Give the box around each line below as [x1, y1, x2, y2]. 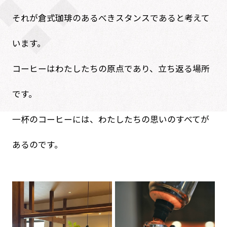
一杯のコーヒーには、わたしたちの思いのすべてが [12, 112, 209, 125]
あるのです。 [12, 138, 63, 150]
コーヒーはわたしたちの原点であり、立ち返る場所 [12, 62, 210, 74]
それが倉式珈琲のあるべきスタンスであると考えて [12, 11, 210, 24]
